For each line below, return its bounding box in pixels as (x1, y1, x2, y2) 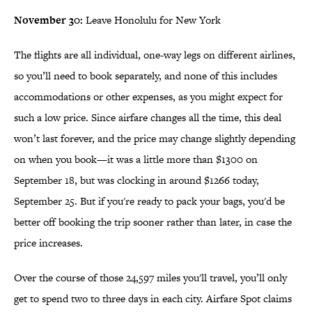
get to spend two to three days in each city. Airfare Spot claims (14, 291, 292, 306)
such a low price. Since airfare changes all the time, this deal (14, 110, 281, 125)
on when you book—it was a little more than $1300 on (14, 152, 258, 167)
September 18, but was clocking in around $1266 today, (14, 173, 259, 188)
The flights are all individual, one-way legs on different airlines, (14, 47, 295, 63)
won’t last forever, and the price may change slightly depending (14, 131, 295, 146)
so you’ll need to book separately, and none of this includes (14, 68, 277, 84)
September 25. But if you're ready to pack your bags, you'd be (14, 194, 285, 209)
